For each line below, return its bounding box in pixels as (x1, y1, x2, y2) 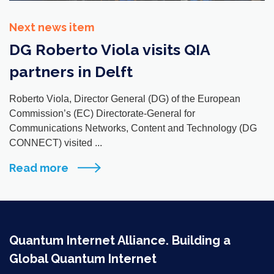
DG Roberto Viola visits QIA (9, 40, 210, 59)
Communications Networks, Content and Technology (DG (9, 123, 257, 134)
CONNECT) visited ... (9, 138, 102, 149)
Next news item (9, 21, 94, 34)
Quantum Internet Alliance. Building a (9, 233, 231, 248)
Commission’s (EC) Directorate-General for (9, 108, 195, 119)
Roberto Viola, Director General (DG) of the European (9, 94, 240, 105)
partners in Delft (9, 62, 133, 81)
